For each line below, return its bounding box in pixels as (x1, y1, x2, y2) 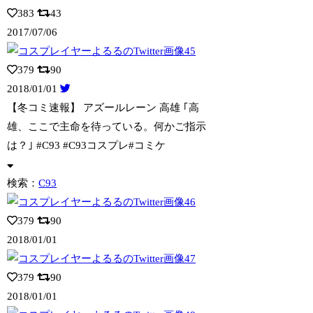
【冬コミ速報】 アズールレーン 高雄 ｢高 (7, 102, 200, 114)
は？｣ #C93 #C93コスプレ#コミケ (7, 140, 166, 152)
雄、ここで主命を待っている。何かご (7, 121, 186, 133)
